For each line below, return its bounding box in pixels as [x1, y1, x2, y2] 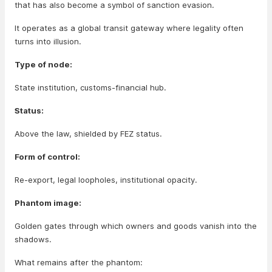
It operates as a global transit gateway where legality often [15, 23, 243, 33]
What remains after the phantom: [15, 257, 143, 267]
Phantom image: [15, 198, 81, 208]
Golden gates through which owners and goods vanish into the [15, 221, 257, 231]
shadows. [15, 234, 52, 244]
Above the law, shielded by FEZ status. [15, 129, 162, 138]
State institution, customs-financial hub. [15, 83, 166, 92]
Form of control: [15, 152, 80, 161]
